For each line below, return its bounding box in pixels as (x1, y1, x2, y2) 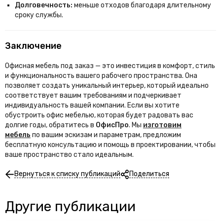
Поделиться (129, 169, 170, 178)
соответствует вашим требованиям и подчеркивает (5, 91, 182, 100)
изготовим (143, 121, 182, 129)
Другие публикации (5, 198, 136, 215)
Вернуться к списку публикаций (14, 169, 120, 178)
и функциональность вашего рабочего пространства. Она (5, 72, 197, 80)
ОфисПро (96, 121, 129, 129)
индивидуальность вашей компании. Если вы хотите (5, 101, 180, 110)
